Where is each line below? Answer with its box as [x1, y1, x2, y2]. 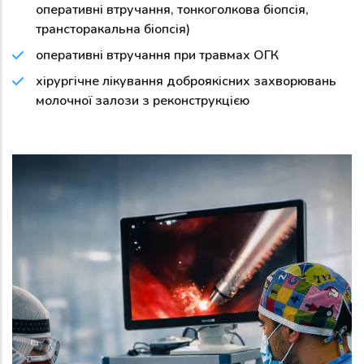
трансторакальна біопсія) [36, 19, 190, 38]
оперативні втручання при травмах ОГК [36, 45, 279, 64]
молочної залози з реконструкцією [36, 91, 249, 110]
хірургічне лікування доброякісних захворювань [36, 71, 336, 90]
